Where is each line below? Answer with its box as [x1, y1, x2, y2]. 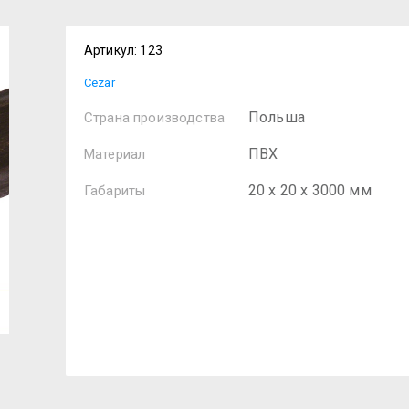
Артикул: [84, 43, 138, 58]
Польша [248, 109, 305, 126]
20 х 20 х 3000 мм [248, 182, 372, 199]
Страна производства [84, 110, 225, 126]
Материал [84, 146, 146, 163]
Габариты [84, 183, 146, 199]
